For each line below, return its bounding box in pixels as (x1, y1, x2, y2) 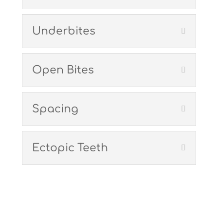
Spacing (32, 103, 78, 115)
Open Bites (32, 64, 94, 76)
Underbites (32, 25, 95, 37)
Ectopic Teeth (32, 142, 108, 154)
